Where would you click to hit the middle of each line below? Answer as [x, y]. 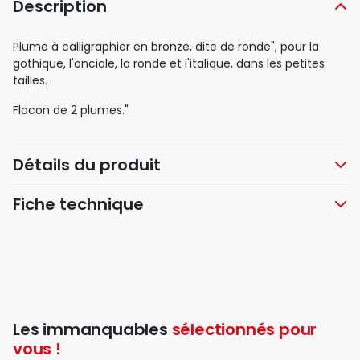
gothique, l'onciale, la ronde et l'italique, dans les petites [169, 64]
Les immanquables [92, 330]
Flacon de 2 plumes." [71, 110]
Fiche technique [78, 205]
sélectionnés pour [244, 330]
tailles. [30, 81]
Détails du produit [87, 165]
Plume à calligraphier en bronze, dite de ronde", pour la [166, 47]
